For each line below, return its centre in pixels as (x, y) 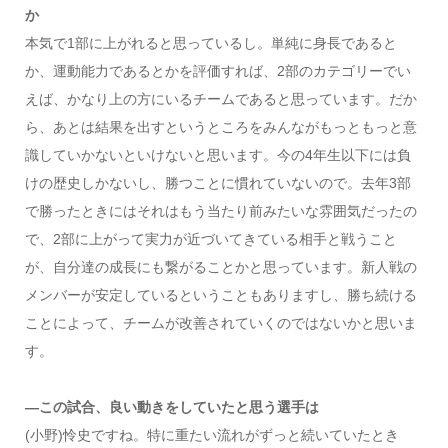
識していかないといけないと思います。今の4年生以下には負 (217, 154)
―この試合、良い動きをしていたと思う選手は (171, 406)
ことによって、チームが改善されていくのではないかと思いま (220, 322)
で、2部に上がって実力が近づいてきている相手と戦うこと (210, 238)
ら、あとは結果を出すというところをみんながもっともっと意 (220, 126)
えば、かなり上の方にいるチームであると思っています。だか (220, 98)
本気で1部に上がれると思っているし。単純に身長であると (210, 42)
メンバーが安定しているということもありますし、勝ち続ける (220, 294)
